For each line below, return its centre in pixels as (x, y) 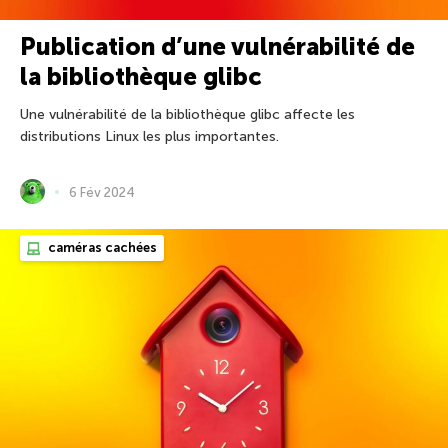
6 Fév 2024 (102, 192)
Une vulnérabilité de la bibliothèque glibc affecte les (187, 115)
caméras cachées (101, 248)
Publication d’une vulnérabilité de (217, 47)
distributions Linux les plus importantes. (149, 137)
